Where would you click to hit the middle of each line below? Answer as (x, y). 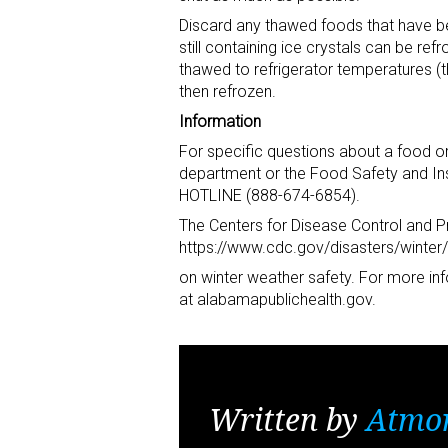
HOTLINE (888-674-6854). (269, 196)
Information (220, 122)
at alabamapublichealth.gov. (277, 300)
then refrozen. (227, 92)
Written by (287, 419)
